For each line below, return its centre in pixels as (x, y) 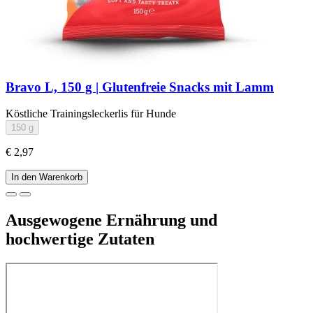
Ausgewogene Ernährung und (111, 220)
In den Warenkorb (47, 177)
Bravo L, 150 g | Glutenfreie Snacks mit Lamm (140, 87)
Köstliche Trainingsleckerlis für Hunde (91, 114)
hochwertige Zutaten (80, 239)
